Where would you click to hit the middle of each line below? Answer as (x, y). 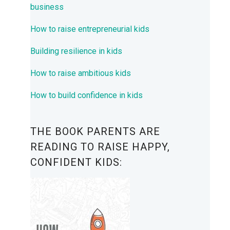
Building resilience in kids (76, 51)
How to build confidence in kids (87, 95)
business (47, 7)
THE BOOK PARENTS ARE (95, 132)
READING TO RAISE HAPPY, (100, 147)
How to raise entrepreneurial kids (90, 29)
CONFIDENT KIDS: (76, 162)
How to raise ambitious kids (81, 73)
